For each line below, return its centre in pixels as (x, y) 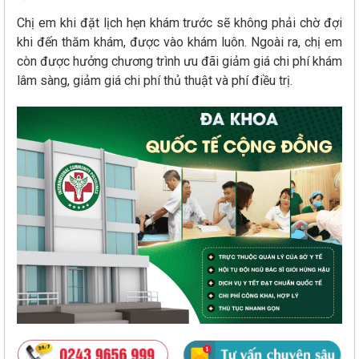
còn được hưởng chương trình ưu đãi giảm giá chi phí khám (179, 61)
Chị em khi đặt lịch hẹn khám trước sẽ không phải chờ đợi (179, 22)
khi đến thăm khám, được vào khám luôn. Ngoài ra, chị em (179, 42)
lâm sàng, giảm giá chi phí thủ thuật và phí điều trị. (156, 80)
